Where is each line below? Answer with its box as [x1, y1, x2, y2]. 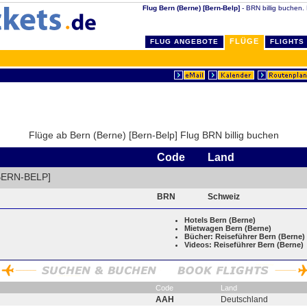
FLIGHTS [270, 38, 304, 45]
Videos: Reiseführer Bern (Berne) [184, 240, 304, 249]
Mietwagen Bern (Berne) [184, 223, 271, 232]
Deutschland [221, 294, 268, 304]
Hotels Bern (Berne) [184, 215, 256, 224]
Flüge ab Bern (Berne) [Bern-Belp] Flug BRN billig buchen [28, 130, 279, 141]
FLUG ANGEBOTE [150, 38, 219, 45]
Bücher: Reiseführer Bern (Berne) [184, 232, 305, 241]
